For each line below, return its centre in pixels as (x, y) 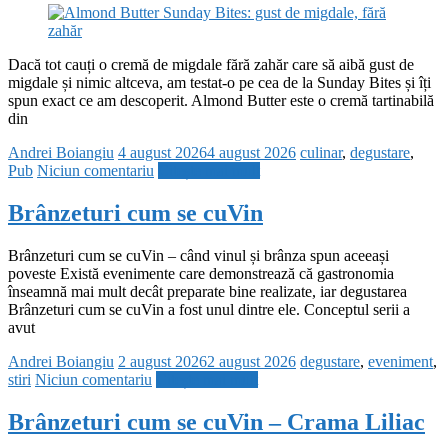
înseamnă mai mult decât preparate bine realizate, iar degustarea (207, 292)
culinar (321, 153)
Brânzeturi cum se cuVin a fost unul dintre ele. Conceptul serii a (209, 310)
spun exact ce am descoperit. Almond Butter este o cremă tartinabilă (221, 101)
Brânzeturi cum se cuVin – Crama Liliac (216, 421)
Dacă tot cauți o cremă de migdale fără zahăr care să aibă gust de (211, 65)
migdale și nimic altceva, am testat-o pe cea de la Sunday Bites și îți (219, 83)
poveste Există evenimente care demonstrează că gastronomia (201, 274)
